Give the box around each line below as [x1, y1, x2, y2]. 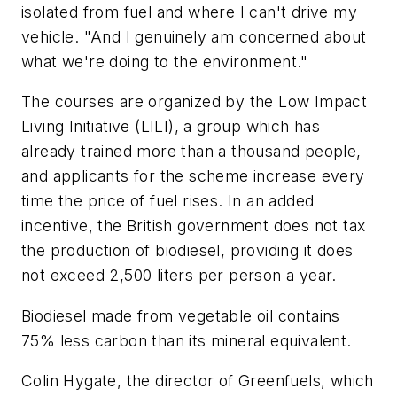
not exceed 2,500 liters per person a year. [21, 266, 337, 285]
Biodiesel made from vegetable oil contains [21, 306, 340, 325]
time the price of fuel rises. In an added [21, 191, 315, 211]
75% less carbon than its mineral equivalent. [21, 331, 352, 350]
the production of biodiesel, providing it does [21, 241, 354, 261]
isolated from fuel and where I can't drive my [21, 2, 357, 21]
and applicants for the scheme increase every [21, 167, 365, 186]
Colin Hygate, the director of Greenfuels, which [21, 371, 374, 391]
